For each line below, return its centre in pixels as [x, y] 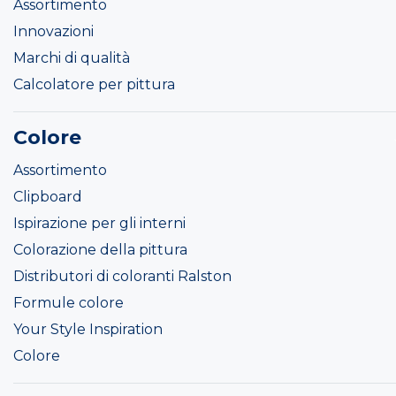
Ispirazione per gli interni [99, 224]
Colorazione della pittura [100, 250]
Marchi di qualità [72, 58]
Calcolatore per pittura [94, 85]
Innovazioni [53, 32]
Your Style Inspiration [88, 330]
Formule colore [69, 303]
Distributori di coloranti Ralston [122, 277]
